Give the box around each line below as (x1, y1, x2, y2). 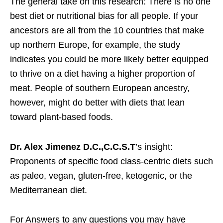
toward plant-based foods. (10, 111, 113, 122)
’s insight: (135, 141, 173, 152)
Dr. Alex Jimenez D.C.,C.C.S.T (10, 141, 135, 152)
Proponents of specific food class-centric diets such (10, 156, 213, 166)
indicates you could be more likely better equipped (10, 54, 209, 64)
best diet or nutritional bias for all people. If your (10, 10, 198, 21)
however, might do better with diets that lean (10, 97, 185, 108)
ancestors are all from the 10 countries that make (10, 25, 204, 35)
